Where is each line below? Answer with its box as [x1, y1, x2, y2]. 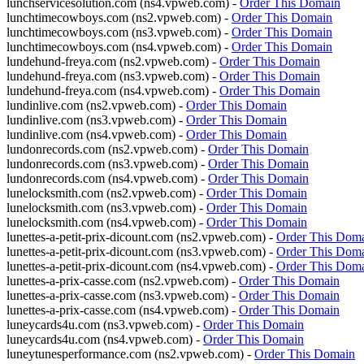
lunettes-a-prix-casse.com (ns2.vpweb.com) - [6, 274, 239, 288]
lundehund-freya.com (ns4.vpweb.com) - [6, 84, 219, 97]
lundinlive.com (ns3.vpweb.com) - [6, 113, 186, 127]
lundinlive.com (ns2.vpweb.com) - [6, 98, 186, 112]
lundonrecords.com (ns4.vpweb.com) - [6, 171, 208, 185]
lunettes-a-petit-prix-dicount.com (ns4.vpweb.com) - [6, 259, 276, 273]
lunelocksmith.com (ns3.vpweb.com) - [6, 201, 206, 214]
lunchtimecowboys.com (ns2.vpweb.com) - [6, 11, 232, 24]
